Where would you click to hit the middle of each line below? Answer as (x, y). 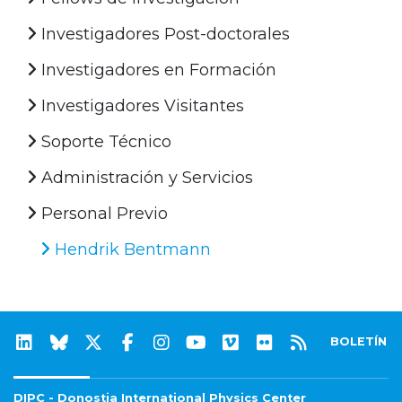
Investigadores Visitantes (140, 105)
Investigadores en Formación (157, 70)
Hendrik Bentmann (131, 249)
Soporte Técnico (104, 141)
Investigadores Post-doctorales (163, 34)
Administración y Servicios (145, 177)
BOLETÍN (359, 341)
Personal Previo (102, 213)
